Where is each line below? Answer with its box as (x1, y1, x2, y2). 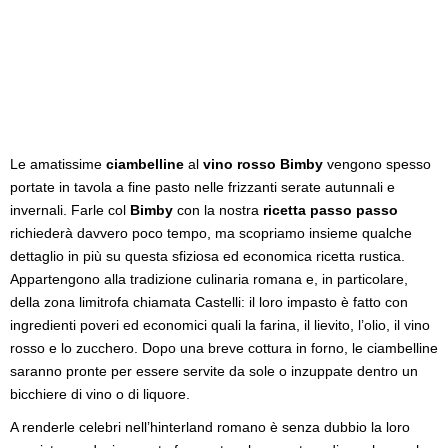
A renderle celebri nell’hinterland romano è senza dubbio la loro (10, 418, 410, 435)
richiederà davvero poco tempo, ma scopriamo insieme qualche (10, 224, 412, 241)
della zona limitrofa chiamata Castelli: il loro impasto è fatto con (10, 293, 408, 310)
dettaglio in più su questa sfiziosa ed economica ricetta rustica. (10, 247, 405, 264)
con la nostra (173, 201, 263, 218)
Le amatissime (10, 155, 106, 172)
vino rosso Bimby (203, 155, 323, 172)
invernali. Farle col (10, 201, 130, 218)
